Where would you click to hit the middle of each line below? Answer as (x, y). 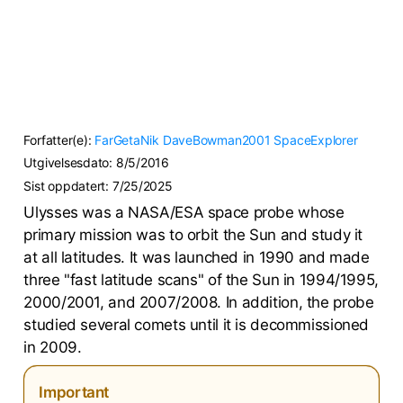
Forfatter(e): (59, 139)
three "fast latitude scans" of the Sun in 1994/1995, (201, 279)
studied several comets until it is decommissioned (197, 324)
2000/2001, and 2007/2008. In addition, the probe (199, 302)
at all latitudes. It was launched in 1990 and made (197, 257)
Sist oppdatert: (68, 185)
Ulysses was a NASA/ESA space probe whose (184, 212)
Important (74, 392)
